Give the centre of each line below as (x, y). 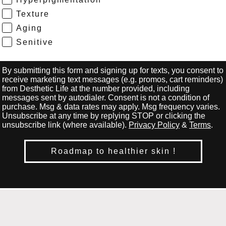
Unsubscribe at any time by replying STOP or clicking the (104, 116)
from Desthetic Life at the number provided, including (96, 88)
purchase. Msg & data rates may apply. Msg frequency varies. (111, 106)
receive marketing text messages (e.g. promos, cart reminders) (112, 79)
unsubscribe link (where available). (65, 125)
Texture (33, 14)
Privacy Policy (154, 125)
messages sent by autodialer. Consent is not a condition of (106, 97)
